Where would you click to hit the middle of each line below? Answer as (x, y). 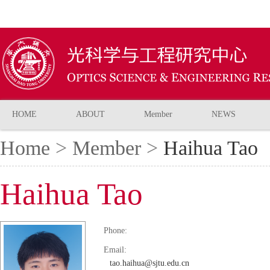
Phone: (115, 231)
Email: (115, 250)
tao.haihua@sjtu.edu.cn (149, 263)
